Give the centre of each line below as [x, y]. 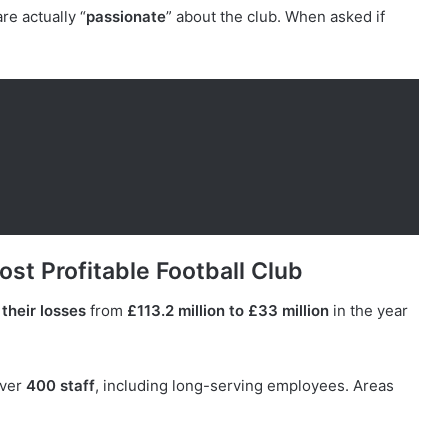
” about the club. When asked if [275, 16]
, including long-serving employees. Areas [244, 386]
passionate [126, 16]
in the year [368, 311]
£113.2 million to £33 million [228, 311]
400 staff [60, 386]
